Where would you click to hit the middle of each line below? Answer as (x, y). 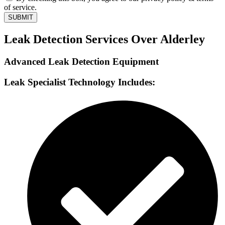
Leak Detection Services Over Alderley (104, 39)
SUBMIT (21, 18)
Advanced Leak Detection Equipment (81, 62)
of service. (20, 8)
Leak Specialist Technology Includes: (80, 82)
